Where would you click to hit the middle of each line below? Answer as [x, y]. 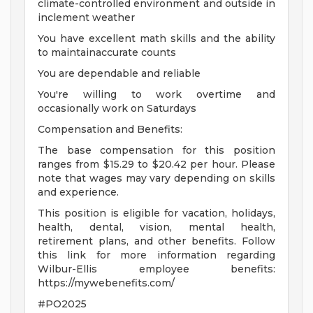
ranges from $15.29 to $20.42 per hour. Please [156, 165]
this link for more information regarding [156, 255]
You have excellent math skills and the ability [156, 39]
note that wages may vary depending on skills [156, 179]
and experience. [78, 192]
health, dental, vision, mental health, [156, 227]
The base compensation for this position [156, 151]
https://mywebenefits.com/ [106, 283]
